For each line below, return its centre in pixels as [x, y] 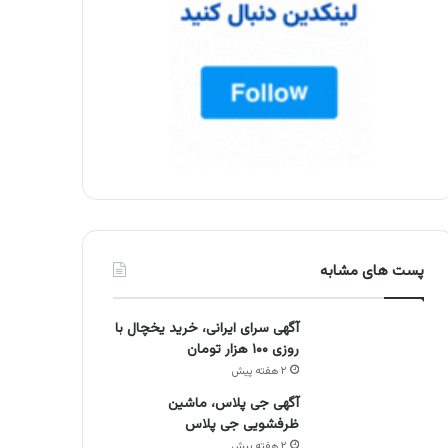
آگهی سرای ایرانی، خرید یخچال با [207, 329]
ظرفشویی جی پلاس [242, 425]
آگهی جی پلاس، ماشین [234, 404]
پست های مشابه [372, 272]
